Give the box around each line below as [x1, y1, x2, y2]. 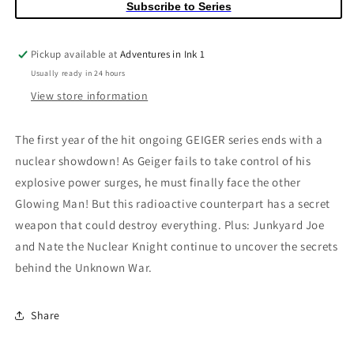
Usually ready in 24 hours [31, 68, 126, 78]
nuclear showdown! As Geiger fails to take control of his [15, 153, 311, 168]
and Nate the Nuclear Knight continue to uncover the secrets [15, 239, 338, 254]
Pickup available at [31, 47, 121, 61]
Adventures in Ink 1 [120, 47, 205, 61]
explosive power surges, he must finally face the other [15, 175, 301, 190]
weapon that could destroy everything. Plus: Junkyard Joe [15, 217, 325, 232]
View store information [31, 88, 149, 103]
